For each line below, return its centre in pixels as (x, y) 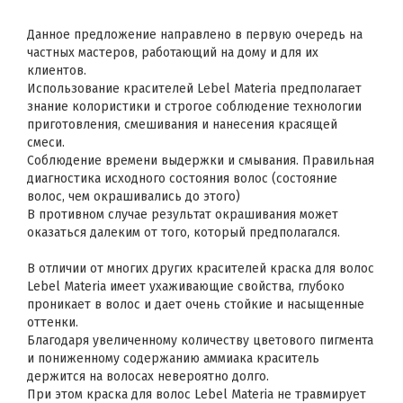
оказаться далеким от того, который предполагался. (184, 233)
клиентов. (57, 71)
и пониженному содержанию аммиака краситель (173, 358)
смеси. (46, 143)
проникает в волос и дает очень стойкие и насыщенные (196, 304)
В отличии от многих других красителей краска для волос (201, 269)
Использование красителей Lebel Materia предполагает (194, 89)
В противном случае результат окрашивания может (183, 215)
